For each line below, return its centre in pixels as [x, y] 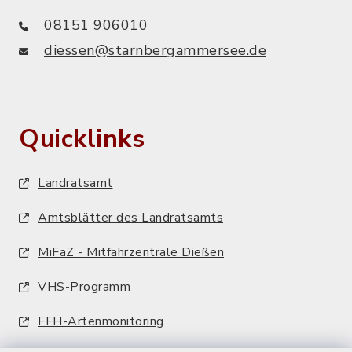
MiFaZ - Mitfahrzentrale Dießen [131, 252]
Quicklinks [82, 139]
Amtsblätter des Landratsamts [130, 218]
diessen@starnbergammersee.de [155, 50]
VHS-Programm [84, 287]
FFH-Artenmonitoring [101, 321]
